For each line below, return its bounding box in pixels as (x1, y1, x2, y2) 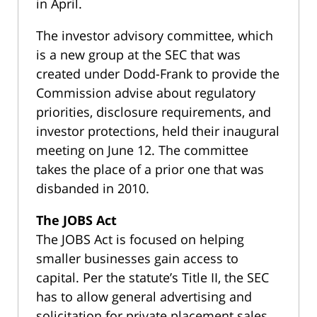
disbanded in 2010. (36, 180, 149, 197)
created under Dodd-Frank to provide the (36, 65, 279, 83)
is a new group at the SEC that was (36, 46, 241, 64)
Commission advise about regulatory (36, 84, 255, 102)
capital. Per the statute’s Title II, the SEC (36, 269, 269, 287)
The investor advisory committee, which (36, 27, 273, 45)
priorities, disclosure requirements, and (36, 103, 271, 121)
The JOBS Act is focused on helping (36, 231, 244, 248)
